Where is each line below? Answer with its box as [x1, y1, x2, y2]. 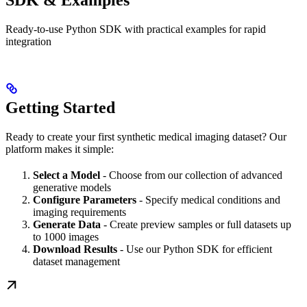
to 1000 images [33, 231, 99, 243]
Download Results [33, 243, 117, 256]
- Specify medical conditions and [136, 194, 280, 206]
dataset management [33, 256, 120, 268]
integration [5, 36, 51, 48]
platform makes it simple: [5, 143, 114, 156]
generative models [33, 182, 111, 194]
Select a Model [33, 169, 100, 182]
